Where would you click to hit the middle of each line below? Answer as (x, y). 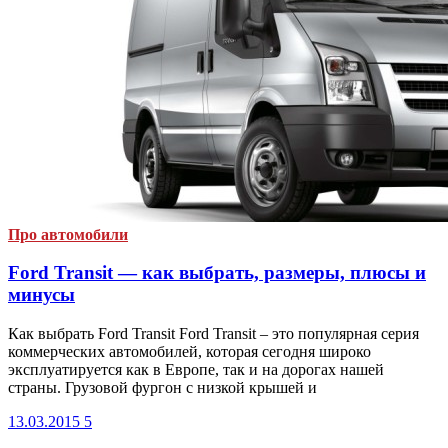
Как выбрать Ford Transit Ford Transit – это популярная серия (213, 333)
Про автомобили (68, 234)
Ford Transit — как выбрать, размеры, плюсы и (217, 273)
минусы (41, 295)
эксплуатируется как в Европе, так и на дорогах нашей (196, 369)
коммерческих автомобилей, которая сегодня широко (189, 351)
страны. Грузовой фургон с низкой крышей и (162, 387)
